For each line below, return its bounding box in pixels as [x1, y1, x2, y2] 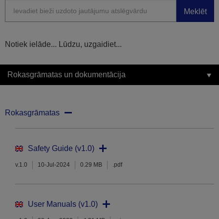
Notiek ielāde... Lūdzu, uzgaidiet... [5, 40, 122, 49]
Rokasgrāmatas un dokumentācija [7, 70, 126, 79]
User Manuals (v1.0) [28, 200, 98, 209]
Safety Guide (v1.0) [28, 144, 94, 153]
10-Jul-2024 [38, 161, 70, 169]
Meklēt [184, 7, 207, 16]
